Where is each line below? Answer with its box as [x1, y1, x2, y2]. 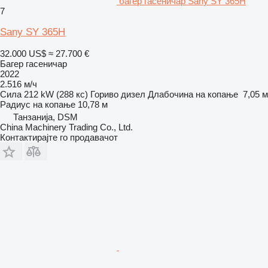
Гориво [90, 89, 118, 99]
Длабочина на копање [148, 89, 238, 99]
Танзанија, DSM [13, 111, 78, 122]
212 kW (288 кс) [24, 89, 88, 99]
